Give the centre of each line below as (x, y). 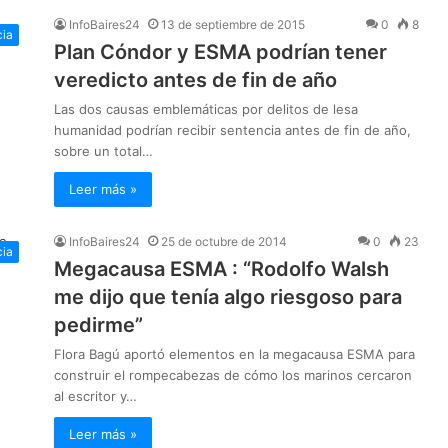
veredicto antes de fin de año (195, 80)
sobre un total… (103, 151)
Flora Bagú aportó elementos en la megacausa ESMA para (234, 354)
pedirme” (98, 325)
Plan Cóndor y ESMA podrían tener (220, 52)
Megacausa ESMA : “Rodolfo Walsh (221, 269)
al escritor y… (95, 396)
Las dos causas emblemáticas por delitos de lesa (206, 109)
